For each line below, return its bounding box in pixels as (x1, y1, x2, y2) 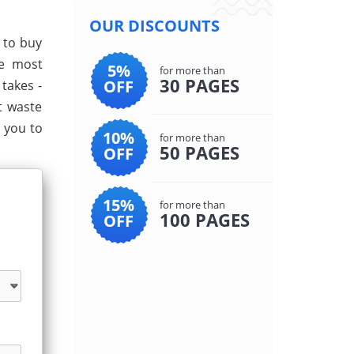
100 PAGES (159, 208, 250, 232)
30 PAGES (159, 73, 239, 97)
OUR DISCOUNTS (88, 15, 220, 36)
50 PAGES (159, 141, 239, 164)
